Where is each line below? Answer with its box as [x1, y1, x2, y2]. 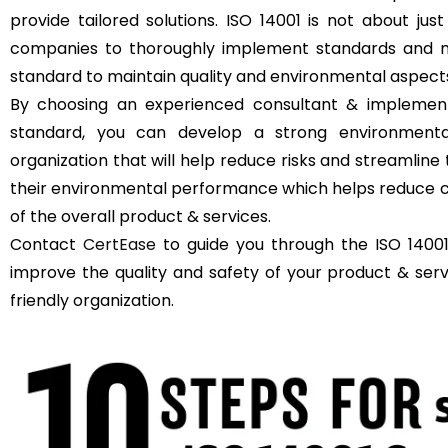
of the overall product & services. [10, 205, 271, 228]
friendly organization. [10, 289, 174, 312]
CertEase [83, 233, 156, 256]
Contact [10, 233, 83, 256]
